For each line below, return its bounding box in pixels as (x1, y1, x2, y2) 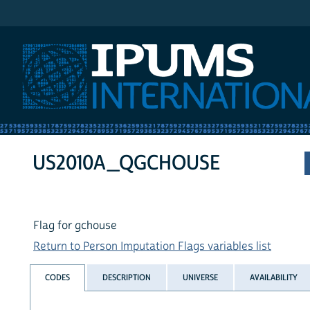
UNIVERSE (182, 271, 218, 283)
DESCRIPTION (102, 271, 151, 283)
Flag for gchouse (33, 219, 117, 233)
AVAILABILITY (250, 271, 298, 283)
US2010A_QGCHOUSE (33, 150, 221, 176)
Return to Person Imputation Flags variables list (33, 239, 271, 254)
